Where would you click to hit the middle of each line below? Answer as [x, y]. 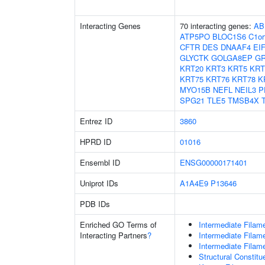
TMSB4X [243, 100]
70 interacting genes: [217, 26]
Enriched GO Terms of [118, 224]
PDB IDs [95, 204]
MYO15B [195, 90]
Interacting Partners [114, 235]
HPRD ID [96, 142]
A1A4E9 [194, 183]
